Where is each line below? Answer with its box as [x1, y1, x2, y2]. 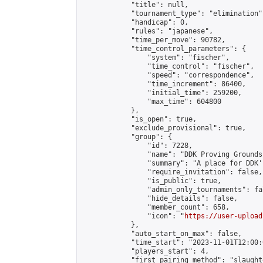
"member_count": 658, [82, 203, 230, 211]
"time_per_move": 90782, [82, 36, 225, 44]
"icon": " [82, 212, 184, 220]
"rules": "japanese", [82, 27, 213, 35]
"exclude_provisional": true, [82, 124, 246, 132]
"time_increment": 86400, [82, 80, 246, 88]
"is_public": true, [82, 177, 221, 185]
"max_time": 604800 [82, 97, 221, 106]
